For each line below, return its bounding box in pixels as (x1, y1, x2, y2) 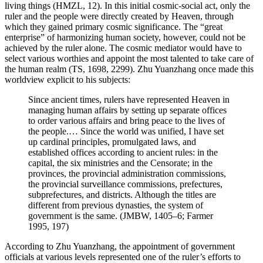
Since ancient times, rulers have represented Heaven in (28, 95, 230, 105)
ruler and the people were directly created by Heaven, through (5, 11, 234, 22)
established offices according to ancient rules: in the (28, 147, 218, 158)
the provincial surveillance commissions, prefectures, (28, 179, 222, 190)
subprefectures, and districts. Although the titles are (28, 190, 216, 200)
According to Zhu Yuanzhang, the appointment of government (5, 241, 235, 252)
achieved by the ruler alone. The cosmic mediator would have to (5, 43, 242, 53)
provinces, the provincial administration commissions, (28, 168, 226, 179)
